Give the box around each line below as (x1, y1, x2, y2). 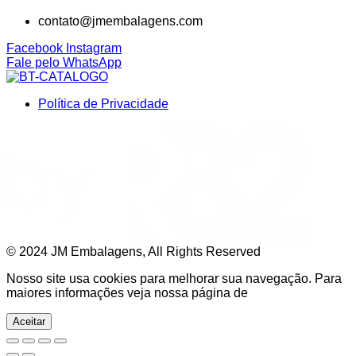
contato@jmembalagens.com (38, 14, 203, 29)
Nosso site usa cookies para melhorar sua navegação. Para (6, 272, 342, 286)
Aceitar (13, 315, 45, 328)
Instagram (66, 41, 122, 56)
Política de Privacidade (38, 97, 168, 111)
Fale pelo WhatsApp (6, 56, 122, 70)
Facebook (6, 41, 63, 56)
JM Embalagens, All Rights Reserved (48, 245, 261, 259)
